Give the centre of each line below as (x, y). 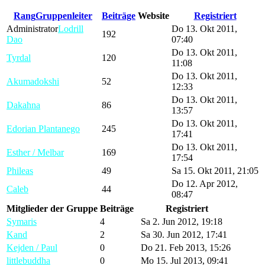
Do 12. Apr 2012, (205, 183)
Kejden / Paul (32, 247)
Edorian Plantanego (43, 128)
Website (153, 15)
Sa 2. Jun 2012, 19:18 (182, 221)
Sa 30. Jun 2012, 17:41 (184, 234)
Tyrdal (19, 57)
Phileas (20, 170)
